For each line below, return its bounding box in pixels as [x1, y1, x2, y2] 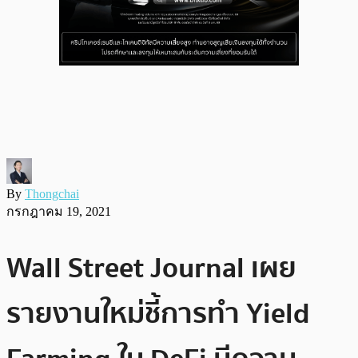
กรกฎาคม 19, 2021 [6, 204, 111, 218]
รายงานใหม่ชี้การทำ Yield [6, 290, 310, 336]
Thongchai [25, 186, 79, 201]
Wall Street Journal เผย [6, 245, 296, 291]
